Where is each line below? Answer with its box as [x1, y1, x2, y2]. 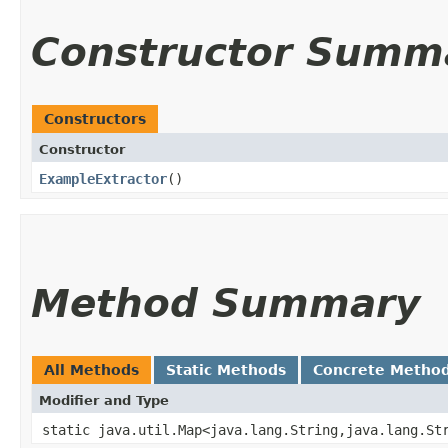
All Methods [44, 361, 139, 378]
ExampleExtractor [39, 170, 167, 187]
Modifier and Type [39, 392, 169, 408]
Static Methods [166, 361, 286, 378]
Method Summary [31, 280, 420, 326]
